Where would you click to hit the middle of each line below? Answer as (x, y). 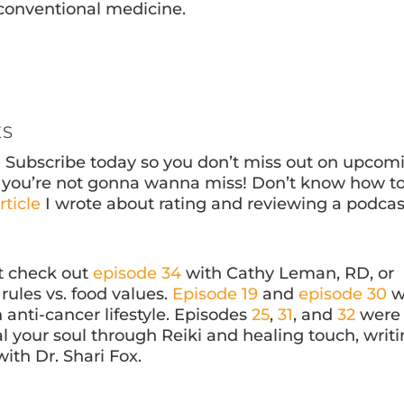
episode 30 (343, 294)
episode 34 (138, 274)
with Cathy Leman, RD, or (288, 274)
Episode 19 (216, 294)
